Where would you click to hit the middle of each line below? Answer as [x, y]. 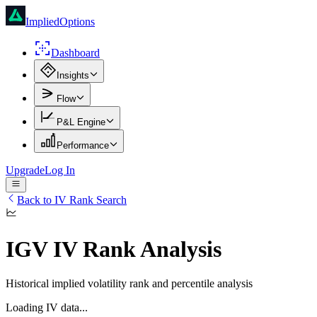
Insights [73, 75]
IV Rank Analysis [134, 249]
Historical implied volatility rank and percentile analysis [129, 284]
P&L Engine [81, 122]
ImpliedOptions [60, 22]
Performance [83, 145]
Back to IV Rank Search [72, 200]
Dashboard [75, 53]
